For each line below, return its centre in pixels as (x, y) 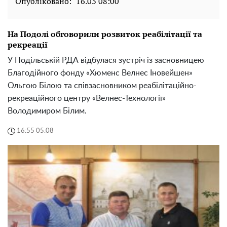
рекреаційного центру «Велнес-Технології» (87, 98)
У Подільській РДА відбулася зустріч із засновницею (106, 60)
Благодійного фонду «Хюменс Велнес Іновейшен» (100, 73)
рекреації (28, 44)
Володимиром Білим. (47, 111)
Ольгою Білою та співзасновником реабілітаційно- (102, 85)
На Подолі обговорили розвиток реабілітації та (105, 34)
